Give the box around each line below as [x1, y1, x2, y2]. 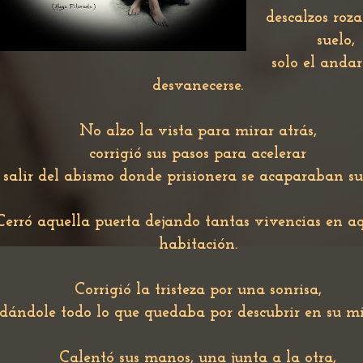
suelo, [316, 32, 355, 49]
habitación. [158, 237, 237, 253]
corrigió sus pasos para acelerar [89, 146, 306, 162]
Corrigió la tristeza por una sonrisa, [74, 282, 322, 298]
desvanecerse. [152, 78, 243, 94]
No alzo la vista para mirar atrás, [79, 123, 317, 139]
